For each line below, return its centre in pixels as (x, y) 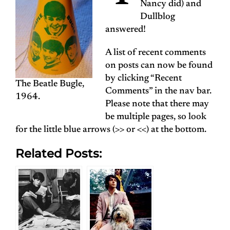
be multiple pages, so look (156, 117)
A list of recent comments (156, 53)
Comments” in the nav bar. (158, 92)
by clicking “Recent (143, 79)
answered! (126, 30)
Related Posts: (59, 154)
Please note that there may (157, 104)
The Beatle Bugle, (50, 84)
